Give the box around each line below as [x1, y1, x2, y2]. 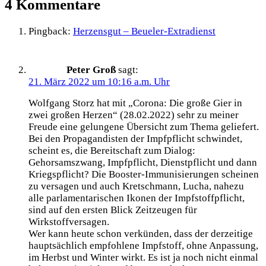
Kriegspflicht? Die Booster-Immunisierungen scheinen [28, 169, 259, 180]
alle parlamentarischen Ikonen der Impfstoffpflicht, [28, 192, 245, 204]
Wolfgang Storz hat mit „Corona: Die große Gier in [28, 97, 242, 109]
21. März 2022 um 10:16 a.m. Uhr [28, 75, 170, 87]
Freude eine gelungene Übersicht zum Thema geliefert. [28, 121, 259, 133]
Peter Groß [66, 64, 116, 75]
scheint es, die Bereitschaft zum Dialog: [28, 145, 195, 157]
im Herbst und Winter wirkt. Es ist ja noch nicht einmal [28, 252, 258, 264]
